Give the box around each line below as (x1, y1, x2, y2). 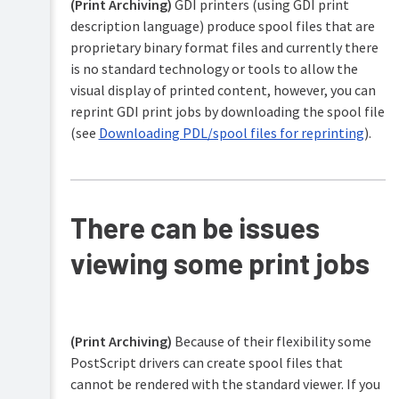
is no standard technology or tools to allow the (69, 60, 358, 78)
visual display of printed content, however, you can (69, 81, 376, 100)
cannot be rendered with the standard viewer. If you (69, 375, 380, 394)
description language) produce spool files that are (69, 17, 375, 36)
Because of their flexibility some (171, 332, 371, 351)
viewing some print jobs (69, 246, 370, 281)
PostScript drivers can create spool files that (69, 354, 343, 372)
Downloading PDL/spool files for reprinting (98, 124, 364, 142)
